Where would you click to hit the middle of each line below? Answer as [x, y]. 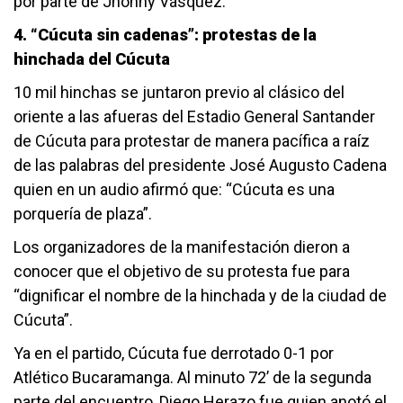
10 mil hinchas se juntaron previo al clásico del [179, 93]
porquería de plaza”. [85, 214]
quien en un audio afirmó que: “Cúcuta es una [174, 190]
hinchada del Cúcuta [94, 59]
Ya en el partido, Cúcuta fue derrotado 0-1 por [174, 354]
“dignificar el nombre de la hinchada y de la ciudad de [200, 296]
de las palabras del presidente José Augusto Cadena [200, 166]
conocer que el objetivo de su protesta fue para [182, 272]
